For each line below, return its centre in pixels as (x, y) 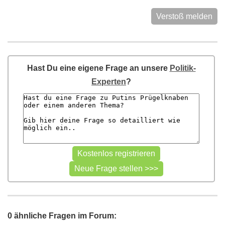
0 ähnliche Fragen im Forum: (62, 216)
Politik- (183, 68)
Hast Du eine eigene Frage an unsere (98, 68)
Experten (109, 82)
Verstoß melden (184, 16)
